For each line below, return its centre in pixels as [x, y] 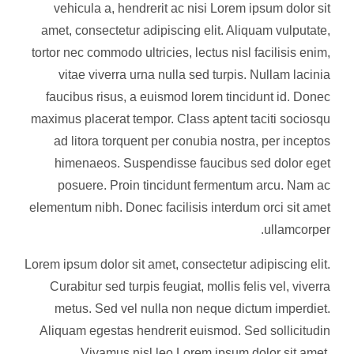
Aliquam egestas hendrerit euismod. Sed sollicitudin [185, 331]
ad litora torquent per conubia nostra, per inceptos [192, 141]
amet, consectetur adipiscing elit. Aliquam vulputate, [186, 30]
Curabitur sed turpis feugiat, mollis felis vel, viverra [190, 286]
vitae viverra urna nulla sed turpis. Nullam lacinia [194, 75]
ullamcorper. [297, 230]
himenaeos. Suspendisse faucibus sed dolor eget [192, 163]
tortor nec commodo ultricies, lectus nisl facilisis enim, [181, 53]
